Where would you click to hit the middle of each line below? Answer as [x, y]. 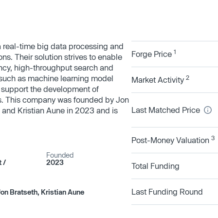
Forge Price [153, 54]
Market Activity [159, 80]
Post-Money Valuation [171, 140]
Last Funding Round [167, 191]
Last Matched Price [167, 110]
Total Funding [155, 166]
